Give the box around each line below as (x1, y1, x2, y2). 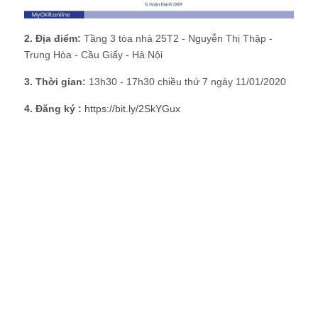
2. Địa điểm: (24, 33, 84, 45)
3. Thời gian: (24, 76, 86, 88)
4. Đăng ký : (24, 103, 84, 115)
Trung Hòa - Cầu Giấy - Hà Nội (24, 49, 163, 61)
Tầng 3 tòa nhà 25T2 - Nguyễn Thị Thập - (84, 33, 273, 45)
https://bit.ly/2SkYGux (84, 103, 180, 115)
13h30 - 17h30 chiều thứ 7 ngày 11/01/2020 (86, 76, 286, 88)
